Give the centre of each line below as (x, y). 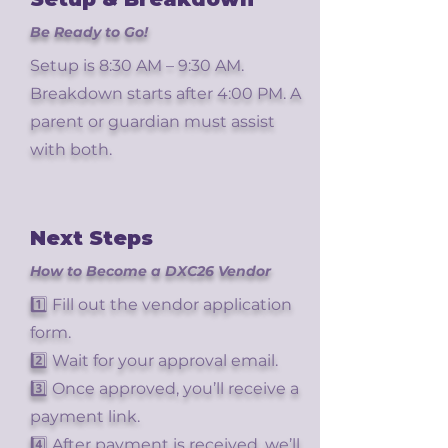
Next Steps (91, 238)
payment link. (85, 416)
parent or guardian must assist (152, 121)
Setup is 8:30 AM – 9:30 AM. (137, 65)
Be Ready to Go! (89, 32)
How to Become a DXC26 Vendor (150, 271)
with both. (71, 149)
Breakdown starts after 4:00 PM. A (165, 93)
